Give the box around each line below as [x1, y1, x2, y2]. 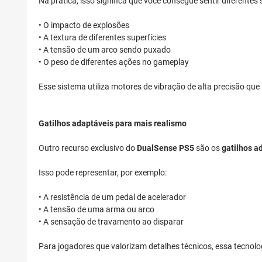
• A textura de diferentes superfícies [39, 33, 166, 43]
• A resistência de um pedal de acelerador [39, 192, 186, 202]
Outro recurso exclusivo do [39, 143, 137, 153]
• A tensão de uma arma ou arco [39, 205, 154, 215]
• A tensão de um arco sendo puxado [39, 45, 171, 55]
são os [194, 143, 222, 153]
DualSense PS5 [137, 143, 194, 153]
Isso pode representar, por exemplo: [39, 168, 167, 178]
